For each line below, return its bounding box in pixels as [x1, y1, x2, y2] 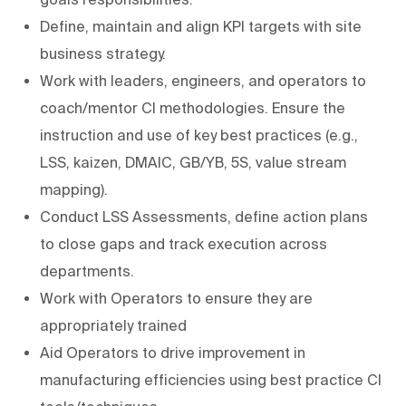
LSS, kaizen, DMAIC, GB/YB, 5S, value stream [40, 153, 346, 170]
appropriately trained [40, 316, 187, 333]
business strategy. [40, 44, 166, 62]
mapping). [40, 180, 108, 198]
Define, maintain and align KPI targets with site [40, 17, 362, 34]
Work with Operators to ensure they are [40, 289, 313, 306]
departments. [40, 262, 134, 279]
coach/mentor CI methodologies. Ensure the [40, 99, 345, 116]
